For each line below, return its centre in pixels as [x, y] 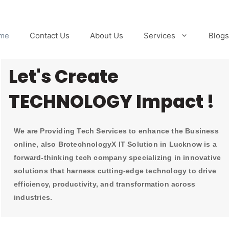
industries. [33, 197]
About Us [106, 36]
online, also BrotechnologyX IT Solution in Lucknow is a [116, 144]
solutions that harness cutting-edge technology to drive [115, 171]
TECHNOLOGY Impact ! [111, 101]
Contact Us [49, 36]
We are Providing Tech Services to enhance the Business [116, 131]
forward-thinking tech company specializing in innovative [118, 157]
